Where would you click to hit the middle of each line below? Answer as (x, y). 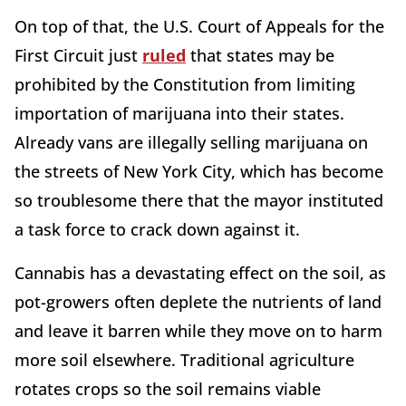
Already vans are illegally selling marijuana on (191, 142)
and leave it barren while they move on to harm (198, 330)
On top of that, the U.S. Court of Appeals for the (199, 26)
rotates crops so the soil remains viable (168, 388)
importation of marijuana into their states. (179, 113)
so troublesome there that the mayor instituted (199, 200)
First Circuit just (78, 55)
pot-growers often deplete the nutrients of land (198, 301)
